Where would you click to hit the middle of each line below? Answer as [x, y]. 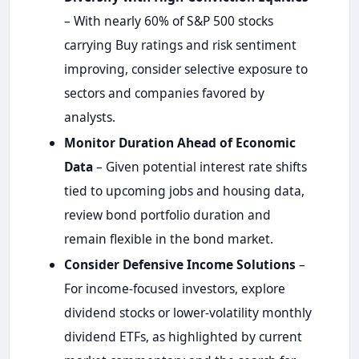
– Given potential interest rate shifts [200, 166]
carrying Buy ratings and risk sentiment [180, 44]
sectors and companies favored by [164, 93]
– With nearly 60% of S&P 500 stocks [168, 20]
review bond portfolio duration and [167, 214]
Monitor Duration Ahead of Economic [179, 142]
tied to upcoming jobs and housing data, [184, 190]
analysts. [89, 117]
